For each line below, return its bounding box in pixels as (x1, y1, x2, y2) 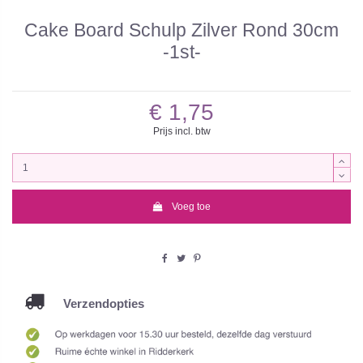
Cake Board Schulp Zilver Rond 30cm (24, 19, 339, 41)
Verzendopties (44, 297, 144, 311)
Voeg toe (172, 201, 211, 213)
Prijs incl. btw (152, 125, 211, 137)
